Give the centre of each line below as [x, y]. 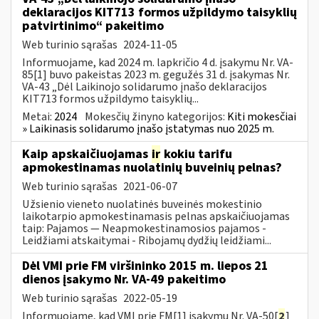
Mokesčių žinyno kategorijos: [156, 116]
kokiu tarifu [197, 154]
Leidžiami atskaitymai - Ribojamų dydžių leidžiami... [147, 240]
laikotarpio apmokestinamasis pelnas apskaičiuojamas [156, 216]
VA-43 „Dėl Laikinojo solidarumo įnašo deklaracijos [145, 87]
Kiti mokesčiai [262, 116]
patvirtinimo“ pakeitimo [93, 26]
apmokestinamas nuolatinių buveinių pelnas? [152, 167]
